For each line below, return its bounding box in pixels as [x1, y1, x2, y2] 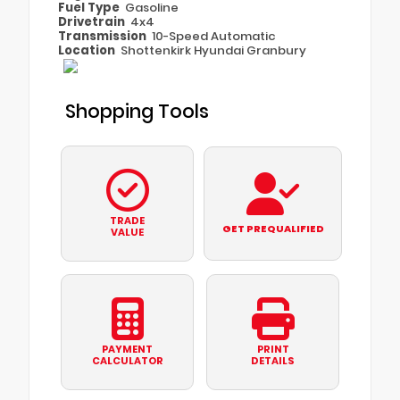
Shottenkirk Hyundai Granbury [121, 41, 307, 59]
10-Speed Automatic [152, 27, 277, 45]
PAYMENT [102, 342, 153, 357]
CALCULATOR [91, 354, 163, 369]
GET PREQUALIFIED [221, 221, 324, 237]
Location [58, 41, 118, 59]
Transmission [58, 27, 149, 45]
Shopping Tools [65, 97, 209, 124]
